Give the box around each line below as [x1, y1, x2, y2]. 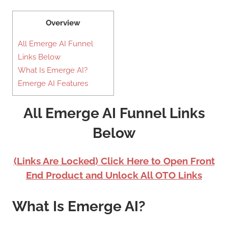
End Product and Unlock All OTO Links [26, 169, 202, 181]
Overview [46, 18, 80, 27]
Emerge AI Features [18, 78, 88, 88]
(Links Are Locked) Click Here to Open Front [13, 155, 215, 166]
